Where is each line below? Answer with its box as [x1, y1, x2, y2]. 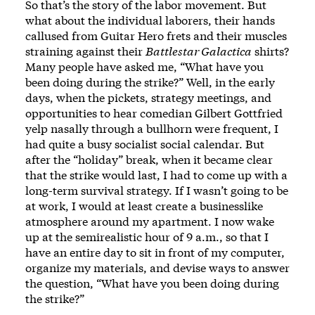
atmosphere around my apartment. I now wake [25, 214, 274, 229]
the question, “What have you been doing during [25, 276, 279, 290]
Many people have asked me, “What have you [25, 59, 264, 74]
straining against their [25, 44, 146, 58]
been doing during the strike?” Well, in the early [25, 75, 275, 89]
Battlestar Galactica [146, 44, 252, 58]
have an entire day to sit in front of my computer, [25, 245, 285, 259]
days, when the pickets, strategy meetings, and [25, 90, 271, 105]
